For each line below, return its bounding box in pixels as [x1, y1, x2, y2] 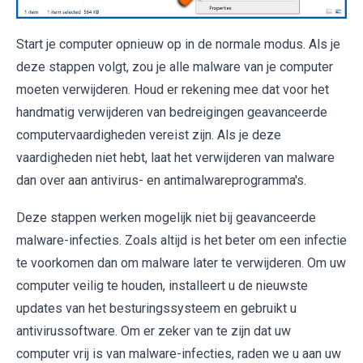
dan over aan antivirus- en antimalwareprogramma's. [16, 172, 306, 188]
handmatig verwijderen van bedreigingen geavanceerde [16, 104, 327, 120]
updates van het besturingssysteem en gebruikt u [16, 300, 297, 316]
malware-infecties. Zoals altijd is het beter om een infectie [16, 232, 347, 248]
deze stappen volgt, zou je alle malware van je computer [16, 58, 333, 75]
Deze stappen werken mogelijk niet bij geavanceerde [16, 209, 316, 225]
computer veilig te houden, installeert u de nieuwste [16, 277, 308, 293]
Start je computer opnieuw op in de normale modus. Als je [16, 36, 340, 52]
